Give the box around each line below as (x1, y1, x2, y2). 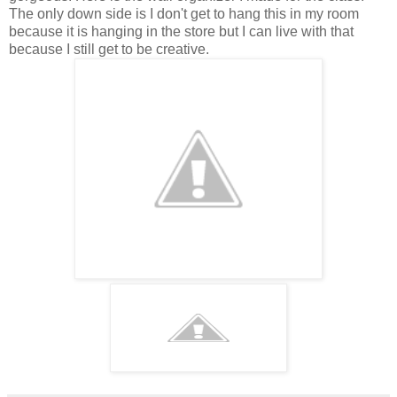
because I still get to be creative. (9, 41, 209, 57)
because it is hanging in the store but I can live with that (9, 23, 354, 39)
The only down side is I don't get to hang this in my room (9, 5, 359, 21)
